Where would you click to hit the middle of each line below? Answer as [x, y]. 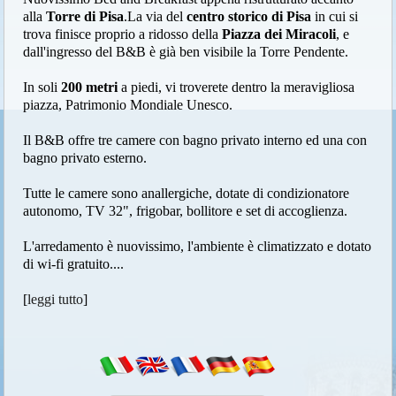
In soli [42, 88]
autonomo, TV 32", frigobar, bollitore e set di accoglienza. [186, 211]
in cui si [335, 17]
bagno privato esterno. [85, 158]
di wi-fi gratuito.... [74, 264]
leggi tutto [56, 300]
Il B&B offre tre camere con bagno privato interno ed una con [195, 141]
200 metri [90, 88]
